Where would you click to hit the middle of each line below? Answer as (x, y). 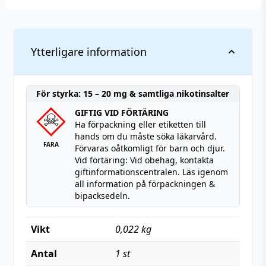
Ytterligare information (89, 52)
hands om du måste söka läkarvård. (146, 136)
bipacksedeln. (102, 196)
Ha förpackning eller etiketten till (140, 124)
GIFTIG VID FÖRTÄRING (122, 113)
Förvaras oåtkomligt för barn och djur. (150, 148)
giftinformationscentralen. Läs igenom (151, 172)
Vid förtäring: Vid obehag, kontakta (144, 160)
